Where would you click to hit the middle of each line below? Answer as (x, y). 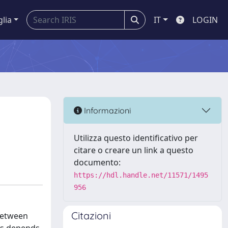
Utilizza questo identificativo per (136, 138)
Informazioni (106, 110)
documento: (97, 162)
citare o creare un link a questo (134, 150)
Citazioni (91, 216)
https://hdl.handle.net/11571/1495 (141, 175)
